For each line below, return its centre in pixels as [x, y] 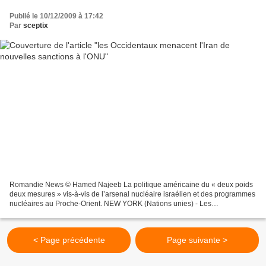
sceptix [36, 26]
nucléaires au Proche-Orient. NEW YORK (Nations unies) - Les [110, 203]
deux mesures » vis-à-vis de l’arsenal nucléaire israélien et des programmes [132, 194]
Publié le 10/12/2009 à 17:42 [56, 16]
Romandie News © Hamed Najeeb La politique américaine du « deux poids [131, 184]
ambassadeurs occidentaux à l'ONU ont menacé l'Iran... [99, 213]
